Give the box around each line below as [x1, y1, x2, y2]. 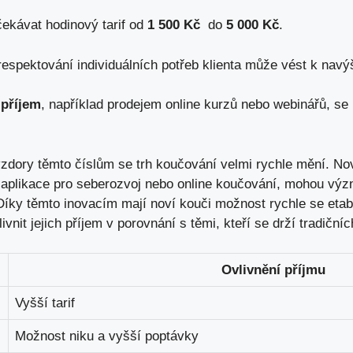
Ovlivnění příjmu [221, 262, 325, 278]
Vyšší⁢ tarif [15, 295, 75, 311]
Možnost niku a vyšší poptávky [15, 329, 199, 344]
